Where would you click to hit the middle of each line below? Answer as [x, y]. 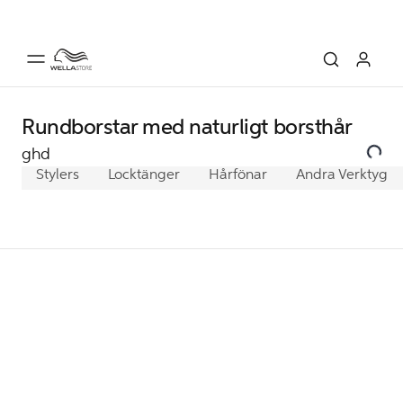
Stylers [58, 174]
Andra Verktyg [342, 174]
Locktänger [144, 174]
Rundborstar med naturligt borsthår [187, 127]
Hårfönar [238, 174]
